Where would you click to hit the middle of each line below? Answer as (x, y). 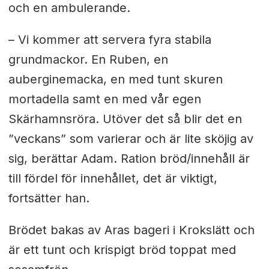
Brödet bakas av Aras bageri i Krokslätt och (131, 230)
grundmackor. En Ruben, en (88, 59)
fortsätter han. (49, 198)
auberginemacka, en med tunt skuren (115, 79)
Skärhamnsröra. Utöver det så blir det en (125, 119)
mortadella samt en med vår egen (104, 99)
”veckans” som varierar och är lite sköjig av (131, 138)
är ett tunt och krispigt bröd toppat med (122, 249)
